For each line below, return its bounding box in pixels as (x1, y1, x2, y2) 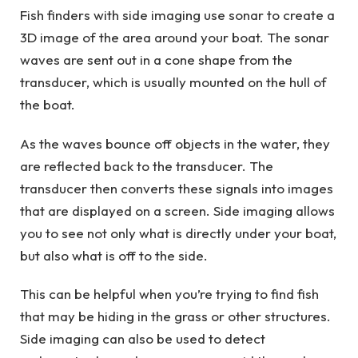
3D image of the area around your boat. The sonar (20, 29, 329, 46)
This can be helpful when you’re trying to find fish (20, 285, 319, 303)
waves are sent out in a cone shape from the (20, 51, 292, 69)
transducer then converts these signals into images (20, 179, 333, 197)
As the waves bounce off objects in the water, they (20, 134, 330, 152)
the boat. (20, 96, 75, 113)
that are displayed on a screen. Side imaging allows (20, 201, 335, 219)
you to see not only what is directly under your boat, (20, 224, 336, 241)
